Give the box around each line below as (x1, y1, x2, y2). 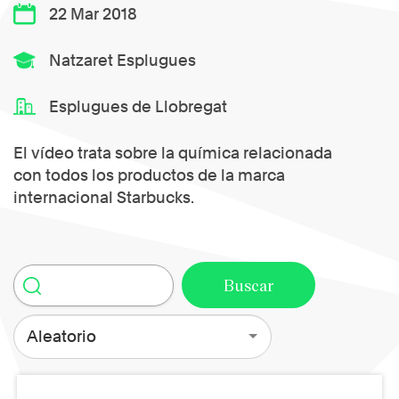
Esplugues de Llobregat (49, 97, 228, 117)
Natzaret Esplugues (49, 51, 197, 70)
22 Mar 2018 (49, 4, 138, 24)
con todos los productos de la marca (13, 166, 285, 185)
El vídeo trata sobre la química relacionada (13, 143, 332, 163)
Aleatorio (26, 327, 96, 346)
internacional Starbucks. (13, 188, 194, 208)
